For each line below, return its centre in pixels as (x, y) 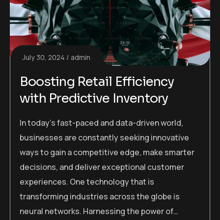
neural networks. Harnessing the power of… (99, 211)
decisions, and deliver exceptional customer (102, 167)
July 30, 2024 (44, 57)
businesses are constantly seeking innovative (104, 138)
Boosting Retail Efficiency (97, 82)
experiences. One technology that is (87, 182)
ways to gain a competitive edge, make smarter (107, 152)
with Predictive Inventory (94, 99)
